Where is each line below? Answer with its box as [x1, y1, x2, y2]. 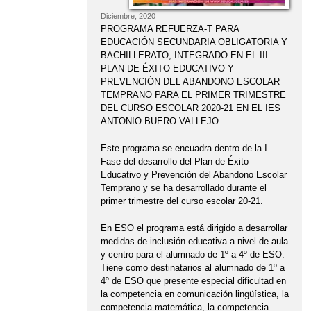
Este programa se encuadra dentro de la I [100, 143, 267, 154]
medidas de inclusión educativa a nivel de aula [100, 236, 288, 247]
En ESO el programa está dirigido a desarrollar [100, 223, 287, 234]
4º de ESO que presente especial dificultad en [100, 276, 286, 287]
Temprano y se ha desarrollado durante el [100, 183, 267, 194]
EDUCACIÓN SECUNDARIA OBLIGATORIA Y [100, 37, 287, 48]
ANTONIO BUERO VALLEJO [100, 116, 219, 127]
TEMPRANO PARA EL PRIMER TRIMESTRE [100, 90, 286, 101]
